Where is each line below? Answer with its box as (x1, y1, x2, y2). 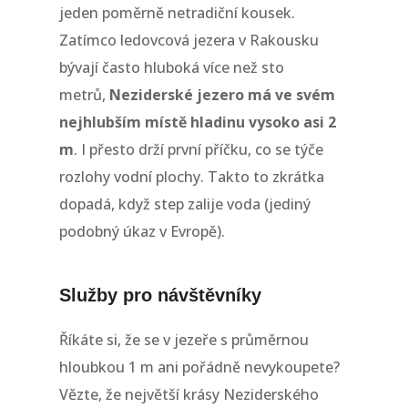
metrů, (58, 84, 109, 105)
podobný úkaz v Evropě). (58, 220, 225, 241)
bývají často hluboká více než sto (58, 56, 284, 77)
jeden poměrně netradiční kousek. (58, 2, 295, 23)
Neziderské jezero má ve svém (108, 84, 335, 105)
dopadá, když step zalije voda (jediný (58, 193, 311, 214)
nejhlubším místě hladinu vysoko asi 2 (58, 111, 336, 132)
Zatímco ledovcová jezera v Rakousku (58, 29, 319, 50)
